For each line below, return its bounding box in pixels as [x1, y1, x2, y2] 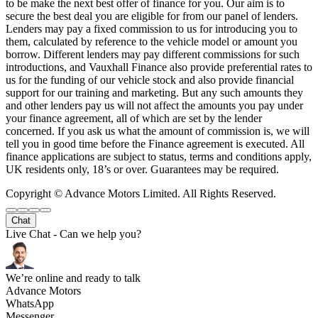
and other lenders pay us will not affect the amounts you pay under [6, 99, 303, 112]
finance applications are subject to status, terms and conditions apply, [6, 150, 312, 163]
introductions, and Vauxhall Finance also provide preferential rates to [6, 61, 312, 74]
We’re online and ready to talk [6, 272, 141, 285]
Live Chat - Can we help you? [6, 228, 141, 241]
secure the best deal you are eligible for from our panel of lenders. [6, 10, 298, 23]
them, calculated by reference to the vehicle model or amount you [6, 35, 297, 48]
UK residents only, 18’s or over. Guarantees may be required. [6, 163, 279, 176]
